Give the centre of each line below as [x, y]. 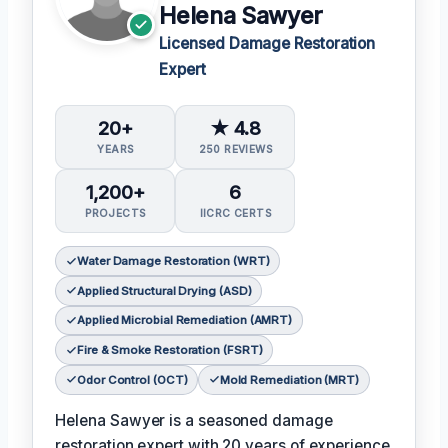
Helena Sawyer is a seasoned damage [194, 421]
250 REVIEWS [235, 148]
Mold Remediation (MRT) [289, 379]
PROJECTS [115, 213]
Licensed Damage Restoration [267, 43]
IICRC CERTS [235, 213]
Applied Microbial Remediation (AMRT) [184, 320]
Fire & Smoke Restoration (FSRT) [169, 350]
